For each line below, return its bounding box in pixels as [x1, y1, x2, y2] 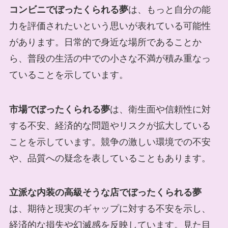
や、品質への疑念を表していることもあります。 [9, 153, 211, 163]
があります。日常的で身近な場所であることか [9, 37, 202, 47]
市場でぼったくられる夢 [9, 104, 110, 115]
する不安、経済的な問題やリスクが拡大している [9, 120, 211, 131]
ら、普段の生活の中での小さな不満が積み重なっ [9, 53, 211, 64]
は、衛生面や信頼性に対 [109, 104, 211, 115]
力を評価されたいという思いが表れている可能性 [9, 20, 211, 31]
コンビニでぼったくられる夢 [9, 4, 128, 15]
